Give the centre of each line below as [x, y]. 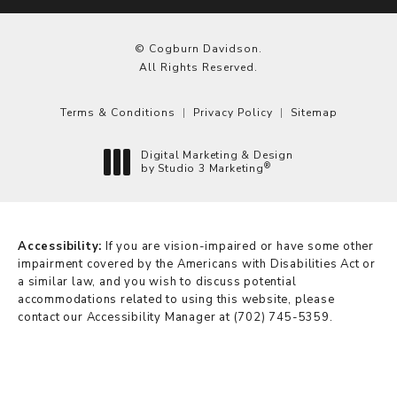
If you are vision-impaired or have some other [238, 247]
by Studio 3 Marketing [202, 169]
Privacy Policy [233, 113]
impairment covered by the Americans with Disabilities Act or [197, 265]
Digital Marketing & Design [217, 156]
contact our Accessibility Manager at [126, 318]
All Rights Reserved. [198, 68]
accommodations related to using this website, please [176, 300]
